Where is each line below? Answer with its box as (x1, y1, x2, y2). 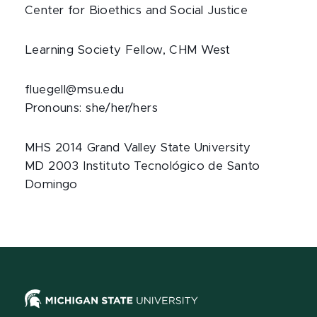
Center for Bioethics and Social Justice (25, 5, 248, 16)
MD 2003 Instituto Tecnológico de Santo (25, 161, 260, 172)
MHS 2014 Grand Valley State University (25, 142, 251, 154)
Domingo (25, 179, 78, 190)
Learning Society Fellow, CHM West (25, 45, 231, 56)
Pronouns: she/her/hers (25, 103, 158, 114)
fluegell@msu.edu (25, 84, 125, 96)
